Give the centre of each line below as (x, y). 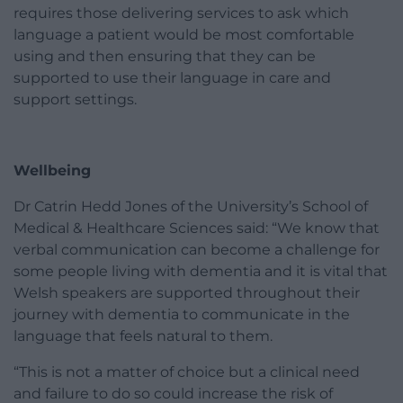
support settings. (75, 100)
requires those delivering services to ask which (181, 13)
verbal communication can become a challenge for (197, 250)
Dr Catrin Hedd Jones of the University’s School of (191, 207)
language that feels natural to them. (143, 336)
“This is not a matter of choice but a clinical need (187, 372)
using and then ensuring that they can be (165, 57)
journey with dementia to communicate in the (182, 315)
